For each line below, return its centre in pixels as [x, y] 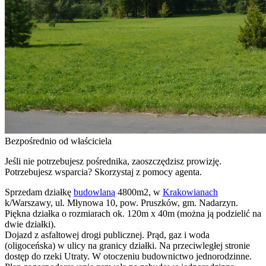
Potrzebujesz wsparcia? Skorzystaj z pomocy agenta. [103, 172]
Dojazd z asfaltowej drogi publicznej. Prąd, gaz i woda [107, 235]
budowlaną [94, 192]
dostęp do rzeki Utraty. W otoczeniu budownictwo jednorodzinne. [128, 256]
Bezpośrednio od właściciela [58, 141]
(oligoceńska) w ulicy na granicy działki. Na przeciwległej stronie [127, 245]
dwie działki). [30, 224]
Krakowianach [190, 192]
